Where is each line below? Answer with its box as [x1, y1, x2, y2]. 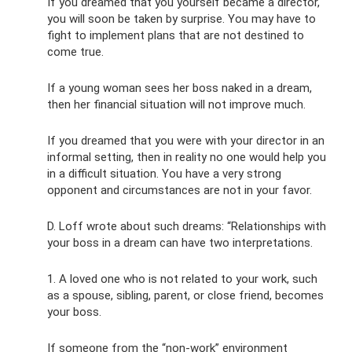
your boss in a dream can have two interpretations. [47, 235, 313, 250]
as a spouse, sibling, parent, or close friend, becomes [47, 288, 324, 302]
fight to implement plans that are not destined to [47, 27, 304, 42]
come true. [47, 44, 104, 59]
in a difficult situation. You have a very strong [47, 166, 281, 181]
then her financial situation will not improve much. [47, 97, 306, 112]
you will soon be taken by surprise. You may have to [47, 11, 316, 26]
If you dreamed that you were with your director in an [47, 133, 324, 148]
